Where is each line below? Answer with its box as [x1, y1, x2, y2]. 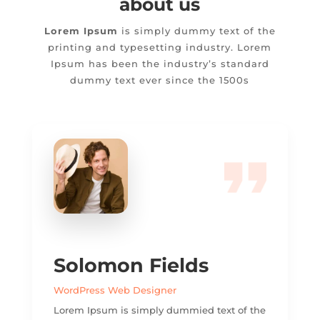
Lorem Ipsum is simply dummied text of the [53, 304, 266, 316]
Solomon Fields [53, 254, 209, 278]
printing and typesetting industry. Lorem [48, 41, 272, 54]
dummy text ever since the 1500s [70, 74, 250, 86]
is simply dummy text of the [117, 25, 276, 37]
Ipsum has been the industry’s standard [50, 58, 269, 70]
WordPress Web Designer [53, 284, 176, 296]
